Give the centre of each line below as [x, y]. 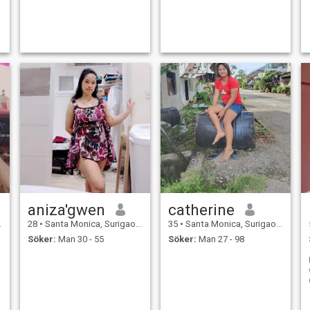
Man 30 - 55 [80, 239]
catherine [201, 209]
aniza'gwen [66, 209]
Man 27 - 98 [220, 239]
